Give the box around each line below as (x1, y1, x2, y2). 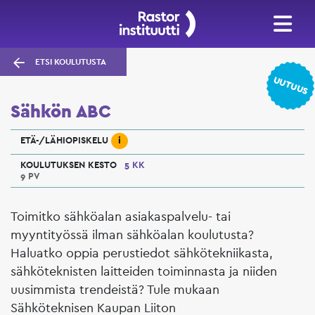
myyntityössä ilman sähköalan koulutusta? (11, 226, 254, 243)
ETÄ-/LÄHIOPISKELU (20, 134, 108, 146)
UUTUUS (271, 73, 310, 98)
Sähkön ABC (11, 100, 111, 122)
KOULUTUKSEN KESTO (20, 158, 117, 171)
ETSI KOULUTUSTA (35, 56, 106, 67)
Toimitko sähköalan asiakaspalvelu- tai (11, 207, 231, 224)
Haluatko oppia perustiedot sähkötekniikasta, (11, 244, 273, 261)
